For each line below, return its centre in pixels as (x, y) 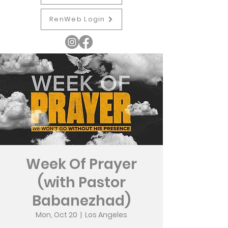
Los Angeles (106, 215)
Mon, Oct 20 (56, 215)
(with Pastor (81, 182)
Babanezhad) (81, 201)
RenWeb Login (77, 19)
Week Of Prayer (81, 164)
